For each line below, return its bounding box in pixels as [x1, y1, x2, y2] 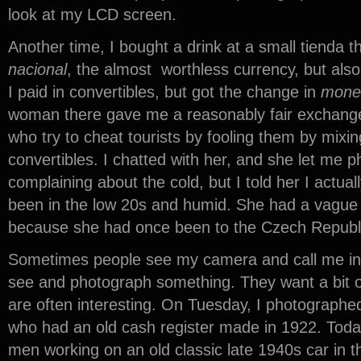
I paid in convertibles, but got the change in [8, 83, 321, 101]
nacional [8, 60, 67, 78]
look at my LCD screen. [8, 6, 176, 23]
